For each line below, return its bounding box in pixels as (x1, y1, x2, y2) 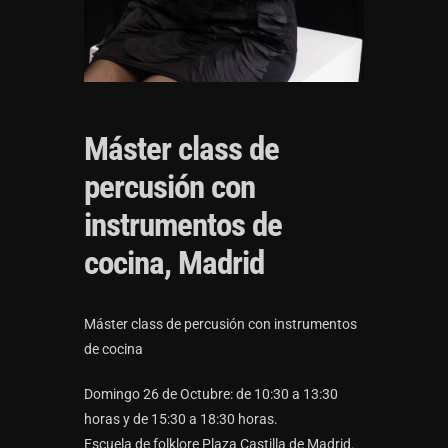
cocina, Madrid (84, 242, 264, 282)
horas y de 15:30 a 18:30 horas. (84, 410, 278, 427)
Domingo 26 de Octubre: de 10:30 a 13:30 (84, 385, 338, 402)
